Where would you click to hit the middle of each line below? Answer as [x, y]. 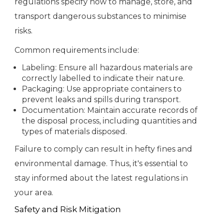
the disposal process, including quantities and [109, 121]
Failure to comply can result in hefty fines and [103, 149]
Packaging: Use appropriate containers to [102, 89]
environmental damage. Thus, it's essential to [101, 164]
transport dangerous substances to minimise [101, 16]
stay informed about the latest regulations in [101, 178]
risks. [23, 31]
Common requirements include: [77, 50]
